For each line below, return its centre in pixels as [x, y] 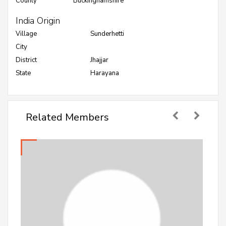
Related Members [67, 117]
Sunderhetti [107, 34]
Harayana [105, 73]
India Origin [38, 21]
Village [26, 34]
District [26, 60]
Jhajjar [99, 60]
